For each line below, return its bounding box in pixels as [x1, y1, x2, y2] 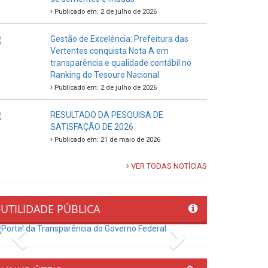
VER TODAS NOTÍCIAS [129, 162, 207, 171]
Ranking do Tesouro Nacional [50, 70, 159, 80]
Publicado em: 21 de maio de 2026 [52, 136, 160, 144]
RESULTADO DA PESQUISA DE [50, 110, 163, 120]
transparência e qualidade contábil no [50, 58, 191, 68]
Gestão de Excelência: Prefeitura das [50, 34, 188, 44]
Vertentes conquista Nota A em [50, 46, 169, 56]
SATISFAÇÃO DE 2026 [50, 122, 133, 132]
